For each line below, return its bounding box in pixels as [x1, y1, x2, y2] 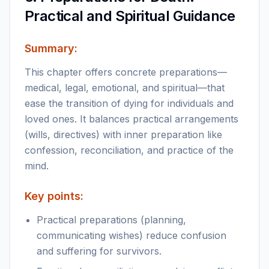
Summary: [25, 42, 77, 55]
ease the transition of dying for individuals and [25, 97, 234, 109]
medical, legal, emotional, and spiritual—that [25, 82, 225, 94]
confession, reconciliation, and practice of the [25, 144, 234, 156]
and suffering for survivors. [37, 245, 162, 257]
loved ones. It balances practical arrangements [25, 113, 238, 125]
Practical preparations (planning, [37, 214, 186, 226]
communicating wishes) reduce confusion [37, 229, 226, 241]
